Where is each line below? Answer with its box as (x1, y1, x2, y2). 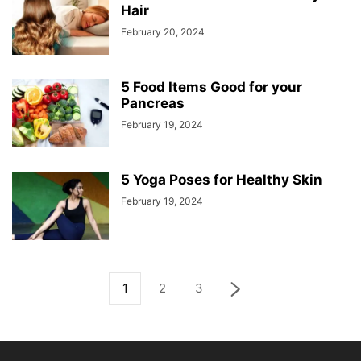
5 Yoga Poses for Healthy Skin (121, 172, 322, 188)
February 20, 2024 (121, 26, 205, 38)
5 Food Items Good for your (121, 79, 302, 95)
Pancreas (121, 95, 185, 111)
